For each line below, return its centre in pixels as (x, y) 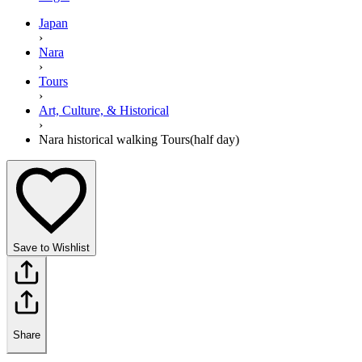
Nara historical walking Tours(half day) (139, 139)
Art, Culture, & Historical (104, 110)
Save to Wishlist (51, 247)
